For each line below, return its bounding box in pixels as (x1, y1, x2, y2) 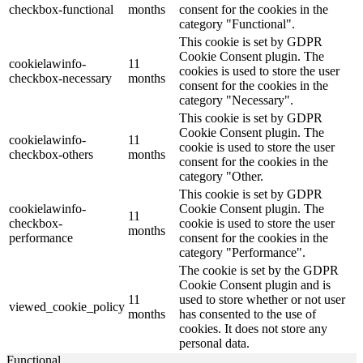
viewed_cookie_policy (9, 300, 125, 314)
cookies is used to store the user (179, 64, 340, 79)
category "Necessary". (179, 93, 293, 108)
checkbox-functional (9, 2, 113, 17)
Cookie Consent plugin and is (179, 278, 331, 293)
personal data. (179, 336, 250, 351)
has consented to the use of (179, 307, 316, 322)
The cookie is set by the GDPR (179, 263, 339, 278)
